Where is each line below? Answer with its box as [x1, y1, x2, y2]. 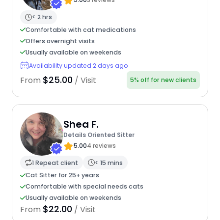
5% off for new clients [130, 76, 197, 84]
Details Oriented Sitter [63, 130, 135, 139]
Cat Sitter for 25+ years [25, 171, 99, 180]
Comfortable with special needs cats [25, 182, 143, 191]
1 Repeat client [31, 158, 78, 167]
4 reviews [86, 141, 116, 150]
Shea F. [63, 117, 99, 131]
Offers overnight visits [25, 36, 95, 45]
